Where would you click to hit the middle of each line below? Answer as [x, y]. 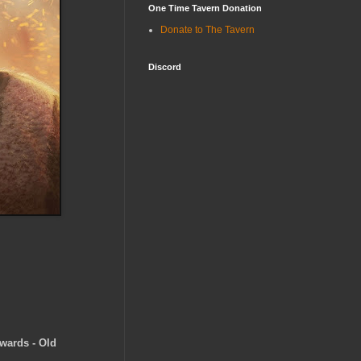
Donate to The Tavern [207, 29]
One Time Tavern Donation [205, 8]
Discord [165, 66]
